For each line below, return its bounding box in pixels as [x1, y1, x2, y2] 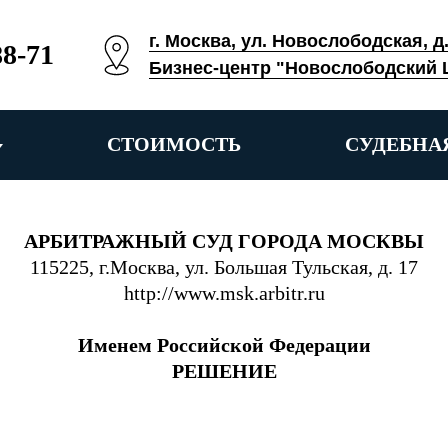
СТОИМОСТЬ [107, 133, 241, 155]
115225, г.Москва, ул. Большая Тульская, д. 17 [30, 256, 418, 278]
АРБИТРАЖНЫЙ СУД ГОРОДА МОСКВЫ [24, 230, 424, 252]
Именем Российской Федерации [77, 334, 371, 356]
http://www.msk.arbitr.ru [123, 282, 325, 304]
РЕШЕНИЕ [171, 360, 277, 382]
